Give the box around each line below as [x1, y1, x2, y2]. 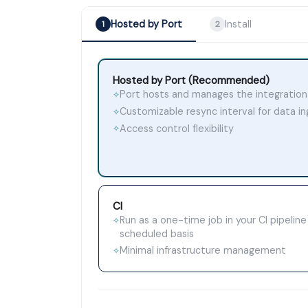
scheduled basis [120, 228, 194, 241]
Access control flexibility [120, 122, 234, 135]
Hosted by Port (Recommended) [113, 74, 269, 88]
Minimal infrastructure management [120, 244, 286, 257]
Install [225, 17, 252, 30]
